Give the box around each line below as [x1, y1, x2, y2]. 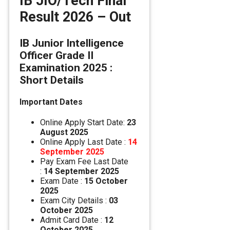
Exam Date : [40, 176, 82, 186]
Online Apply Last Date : [40, 137, 128, 147]
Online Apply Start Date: [40, 118, 127, 128]
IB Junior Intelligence [20, 36, 124, 49]
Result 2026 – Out [20, 9, 131, 26]
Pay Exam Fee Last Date [40, 157, 128, 167]
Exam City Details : [40, 196, 109, 206]
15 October [82, 176, 128, 186]
